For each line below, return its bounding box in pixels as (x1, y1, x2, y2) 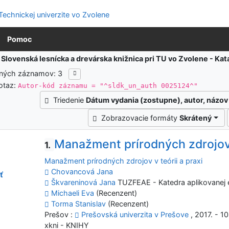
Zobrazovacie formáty (101, 113, 180, 123)
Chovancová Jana (51, 167, 113, 176)
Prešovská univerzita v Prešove (81, 210, 189, 219)
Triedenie (53, 96, 86, 105)
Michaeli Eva (51, 188, 95, 197)
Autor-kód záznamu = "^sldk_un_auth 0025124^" (18, 81, 198, 89)
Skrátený (179, 113, 212, 123)
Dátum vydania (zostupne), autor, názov (85, 96, 228, 105)
